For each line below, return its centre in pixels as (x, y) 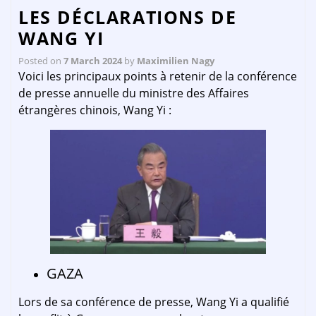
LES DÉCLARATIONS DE (128, 17)
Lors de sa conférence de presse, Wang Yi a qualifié (154, 302)
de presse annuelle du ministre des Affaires (134, 93)
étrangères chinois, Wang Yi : (95, 110)
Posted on (41, 61)
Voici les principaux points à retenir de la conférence (158, 76)
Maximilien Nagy (176, 61)
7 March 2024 (93, 61)
